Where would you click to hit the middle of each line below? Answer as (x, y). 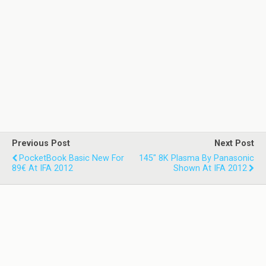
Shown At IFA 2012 (210, 168)
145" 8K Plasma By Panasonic (197, 158)
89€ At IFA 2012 (42, 168)
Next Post (234, 143)
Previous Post (41, 143)
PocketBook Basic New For (72, 158)
